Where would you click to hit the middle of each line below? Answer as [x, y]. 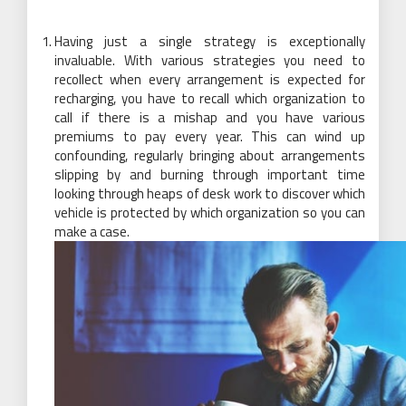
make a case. [92, 231]
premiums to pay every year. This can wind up [210, 136]
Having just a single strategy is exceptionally [210, 41]
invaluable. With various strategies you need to [210, 60]
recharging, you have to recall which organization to [210, 98]
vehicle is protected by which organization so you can [210, 212]
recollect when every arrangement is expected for [210, 79]
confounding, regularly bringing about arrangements [210, 155]
